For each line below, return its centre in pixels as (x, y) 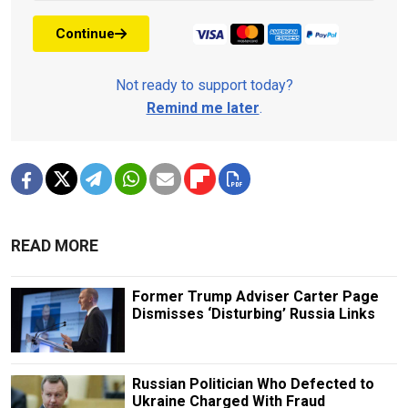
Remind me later (203, 108)
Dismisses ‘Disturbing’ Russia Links (253, 314)
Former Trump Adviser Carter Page (255, 297)
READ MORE (55, 246)
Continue (85, 33)
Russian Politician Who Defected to (253, 383)
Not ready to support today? (204, 86)
